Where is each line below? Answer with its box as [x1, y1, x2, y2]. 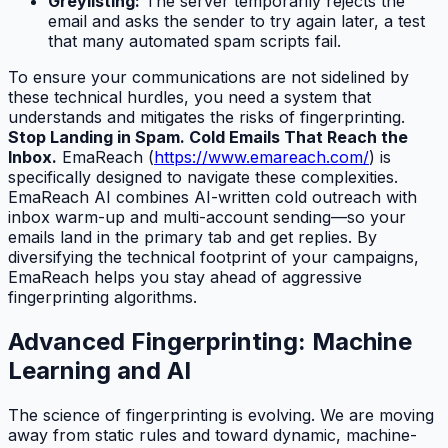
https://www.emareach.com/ [154, 147, 369, 168]
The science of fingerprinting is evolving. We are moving [8, 405, 434, 425]
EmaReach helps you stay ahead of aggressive [8, 267, 362, 288]
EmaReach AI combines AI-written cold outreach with [8, 187, 417, 208]
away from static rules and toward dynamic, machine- [8, 425, 417, 445]
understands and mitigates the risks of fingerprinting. [8, 107, 405, 128]
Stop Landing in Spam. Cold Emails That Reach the [8, 127, 408, 148]
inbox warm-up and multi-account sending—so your [8, 207, 406, 228]
